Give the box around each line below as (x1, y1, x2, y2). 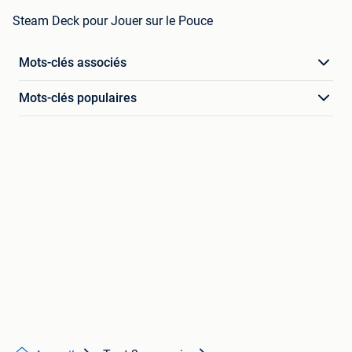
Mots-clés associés (19, 55, 126, 71)
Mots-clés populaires (19, 90, 137, 106)
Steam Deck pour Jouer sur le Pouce (13, 13, 213, 29)
